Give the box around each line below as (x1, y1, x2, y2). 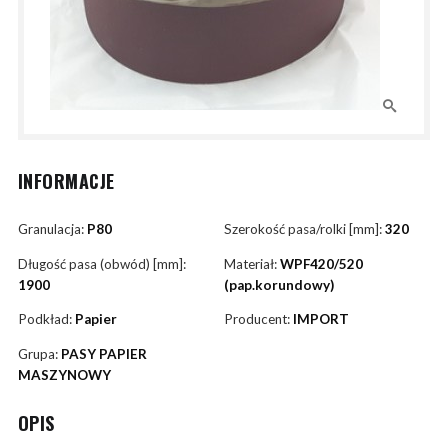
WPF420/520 (280, 255, 363, 272)
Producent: (224, 311, 293, 328)
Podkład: (17, 311, 75, 328)
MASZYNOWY (17, 366, 111, 383)
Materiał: (224, 255, 280, 272)
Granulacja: (17, 221, 87, 238)
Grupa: (17, 345, 61, 362)
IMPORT (293, 311, 349, 328)
